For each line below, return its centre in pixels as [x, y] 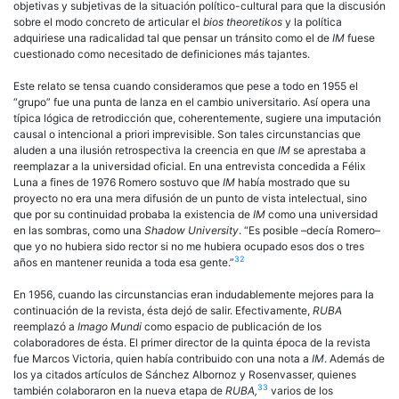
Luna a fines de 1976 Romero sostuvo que [118, 182]
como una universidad [323, 214]
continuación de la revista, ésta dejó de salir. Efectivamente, [163, 310]
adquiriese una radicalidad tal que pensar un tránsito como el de [173, 37]
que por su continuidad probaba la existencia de [133, 214]
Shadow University [191, 230]
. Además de [354, 358]
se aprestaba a [330, 150]
